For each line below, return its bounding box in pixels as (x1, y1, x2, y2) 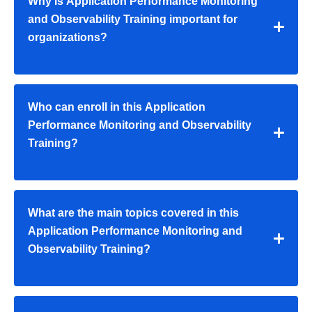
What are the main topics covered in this (28, 207, 239, 219)
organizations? (28, 31, 107, 44)
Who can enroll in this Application (28, 101, 205, 114)
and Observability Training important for (28, 13, 237, 26)
